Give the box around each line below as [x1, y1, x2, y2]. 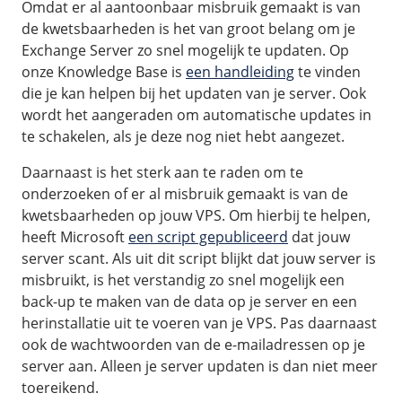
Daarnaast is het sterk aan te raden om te [22, 162, 303, 182]
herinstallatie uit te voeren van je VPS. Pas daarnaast [22, 313, 377, 333]
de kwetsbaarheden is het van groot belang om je [22, 19, 355, 39]
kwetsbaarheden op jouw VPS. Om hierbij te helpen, [22, 205, 371, 225]
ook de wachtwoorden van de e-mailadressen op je [22, 335, 365, 354]
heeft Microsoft [22, 227, 128, 247]
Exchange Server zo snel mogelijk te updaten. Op [22, 40, 349, 60]
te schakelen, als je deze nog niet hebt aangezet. [22, 127, 345, 146]
